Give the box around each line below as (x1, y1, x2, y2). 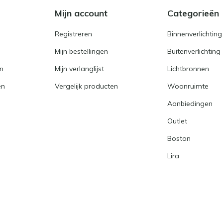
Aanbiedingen (167, 99, 213, 108)
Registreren (54, 29, 92, 38)
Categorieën (167, 7, 219, 19)
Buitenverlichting (167, 47, 221, 56)
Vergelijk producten (54, 82, 118, 91)
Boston (167, 134, 191, 143)
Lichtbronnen (167, 64, 209, 73)
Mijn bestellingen (54, 47, 108, 56)
